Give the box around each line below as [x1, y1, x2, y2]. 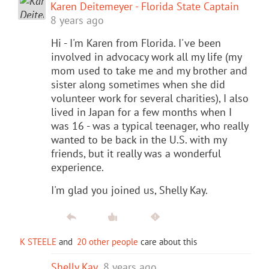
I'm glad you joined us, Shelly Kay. [51, 183, 208, 197]
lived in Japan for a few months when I [51, 104, 232, 119]
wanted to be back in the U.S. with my [51, 132, 226, 147]
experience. [51, 160, 104, 174]
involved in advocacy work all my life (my [51, 49, 241, 64]
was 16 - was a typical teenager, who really [51, 118, 248, 133]
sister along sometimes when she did [51, 77, 225, 91]
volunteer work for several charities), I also [51, 91, 249, 105]
